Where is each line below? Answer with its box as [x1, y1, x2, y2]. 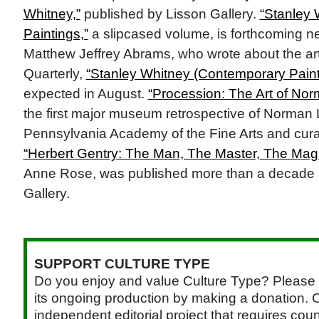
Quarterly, [23, 66, 86, 82]
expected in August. [23, 86, 148, 102]
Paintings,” [23, 26, 88, 42]
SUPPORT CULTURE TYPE [33, 256, 210, 272]
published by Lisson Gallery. [80, 6, 260, 22]
